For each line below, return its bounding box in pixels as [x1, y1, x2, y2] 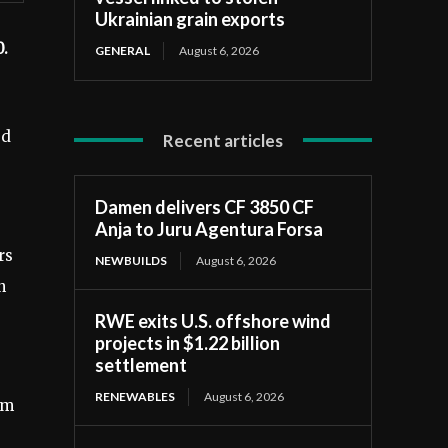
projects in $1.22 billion [95, 331, 281, 354]
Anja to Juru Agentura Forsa [95, 217, 324, 240]
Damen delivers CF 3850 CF [95, 195, 315, 218]
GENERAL [95, 42, 151, 58]
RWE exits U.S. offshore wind [95, 309, 332, 332]
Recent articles [163, 129, 284, 151]
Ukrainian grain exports [95, 7, 286, 30]
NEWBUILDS [95, 252, 168, 268]
